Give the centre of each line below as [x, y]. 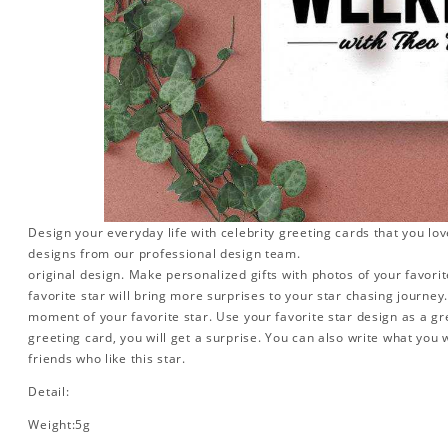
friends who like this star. [107, 359]
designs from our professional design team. [164, 254]
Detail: [49, 392]
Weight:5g [59, 425]
